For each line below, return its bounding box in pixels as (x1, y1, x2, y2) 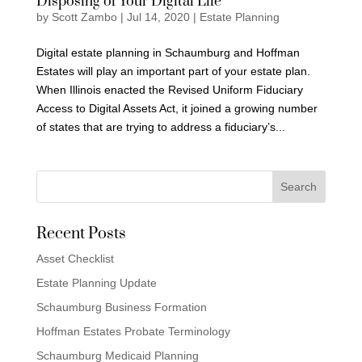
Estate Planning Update (36, 276, 157, 289)
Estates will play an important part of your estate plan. (36, 65, 310, 78)
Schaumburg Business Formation (36, 301, 207, 314)
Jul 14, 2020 (126, 11, 190, 23)
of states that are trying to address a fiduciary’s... (36, 120, 285, 133)
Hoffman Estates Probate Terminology (36, 325, 230, 338)
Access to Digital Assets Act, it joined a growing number (36, 102, 318, 115)
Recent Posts (36, 224, 126, 244)
